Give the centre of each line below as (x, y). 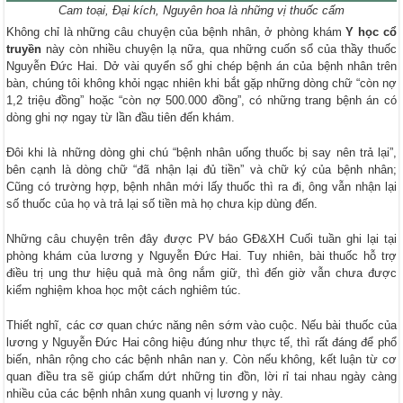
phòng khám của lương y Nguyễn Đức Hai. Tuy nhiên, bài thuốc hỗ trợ (201, 255)
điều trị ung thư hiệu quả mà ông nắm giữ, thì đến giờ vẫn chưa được (201, 273)
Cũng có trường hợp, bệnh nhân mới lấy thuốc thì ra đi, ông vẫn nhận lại (201, 186)
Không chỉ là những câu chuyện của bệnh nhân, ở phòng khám (174, 31)
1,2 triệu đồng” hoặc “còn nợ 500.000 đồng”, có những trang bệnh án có (201, 100)
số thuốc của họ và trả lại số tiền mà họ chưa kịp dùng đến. (162, 203)
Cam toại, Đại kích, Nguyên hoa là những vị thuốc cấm (201, 10)
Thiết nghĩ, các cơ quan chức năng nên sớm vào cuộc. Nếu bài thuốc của (201, 325)
